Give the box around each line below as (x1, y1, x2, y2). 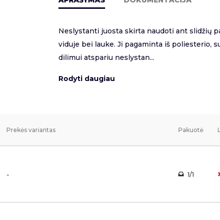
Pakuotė (178, 126, 203, 134)
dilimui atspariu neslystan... (58, 53, 154, 62)
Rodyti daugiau (58, 74, 115, 83)
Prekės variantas (6, 126, 55, 134)
